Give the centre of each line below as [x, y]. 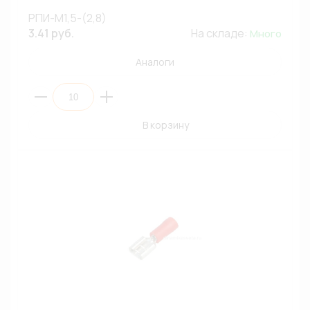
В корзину [165, 125]
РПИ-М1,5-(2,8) [67, 18]
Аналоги [155, 62]
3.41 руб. [51, 33]
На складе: [220, 33]
